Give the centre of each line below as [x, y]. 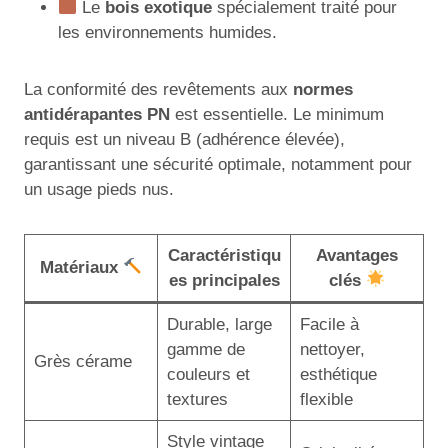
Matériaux [81, 267]
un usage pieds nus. [99, 189]
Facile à [329, 324]
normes [323, 89]
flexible [326, 399]
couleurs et [208, 374]
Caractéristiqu [224, 255]
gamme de [205, 349]
